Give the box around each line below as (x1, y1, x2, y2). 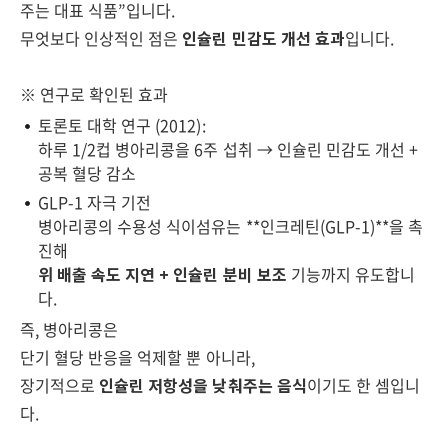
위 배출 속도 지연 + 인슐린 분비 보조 (38, 262, 287, 286)
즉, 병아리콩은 (20, 317, 119, 341)
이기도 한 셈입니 (306, 373, 421, 397)
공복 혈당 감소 (38, 161, 137, 185)
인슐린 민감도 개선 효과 (182, 26, 345, 50)
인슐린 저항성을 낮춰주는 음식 (99, 373, 307, 397)
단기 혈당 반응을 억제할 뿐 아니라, (20, 345, 255, 369)
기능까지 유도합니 (286, 262, 416, 286)
